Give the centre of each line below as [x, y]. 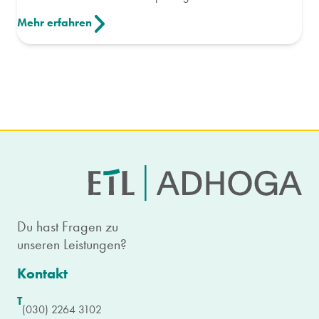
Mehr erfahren [54, 23]
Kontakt [42, 273]
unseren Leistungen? [72, 244]
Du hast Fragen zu [68, 226]
